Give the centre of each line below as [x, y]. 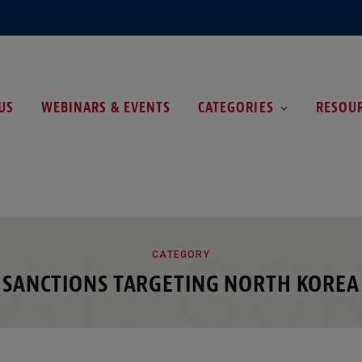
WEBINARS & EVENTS [106, 107]
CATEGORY [181, 254]
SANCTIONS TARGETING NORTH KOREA [181, 284]
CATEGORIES [236, 107]
